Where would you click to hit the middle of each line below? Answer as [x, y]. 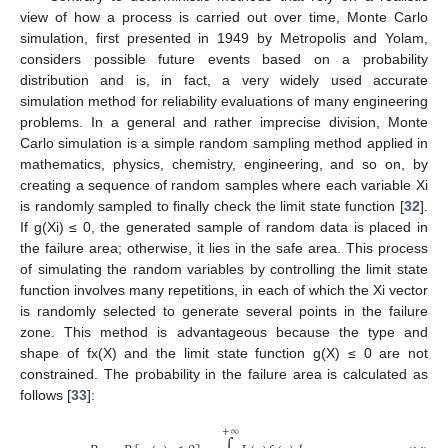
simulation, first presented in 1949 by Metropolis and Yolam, [224, 38]
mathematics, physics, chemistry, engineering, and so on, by [224, 164]
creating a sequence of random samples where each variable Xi [224, 185]
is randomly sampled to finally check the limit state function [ [212, 206]
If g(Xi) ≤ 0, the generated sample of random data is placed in [224, 227]
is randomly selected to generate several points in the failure [224, 311]
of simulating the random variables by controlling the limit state [224, 269]
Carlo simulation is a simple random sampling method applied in [224, 143]
